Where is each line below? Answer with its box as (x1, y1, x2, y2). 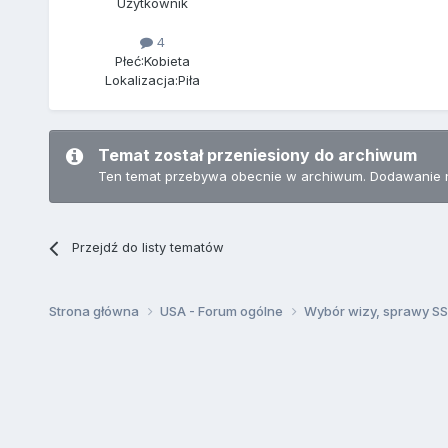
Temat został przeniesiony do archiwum (97, 145, 417, 166)
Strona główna (48, 303, 142, 320)
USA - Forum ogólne (159, 303, 286, 320)
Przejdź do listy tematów (71, 239, 224, 256)
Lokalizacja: (105, 72, 179, 89)
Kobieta (144, 53, 191, 70)
